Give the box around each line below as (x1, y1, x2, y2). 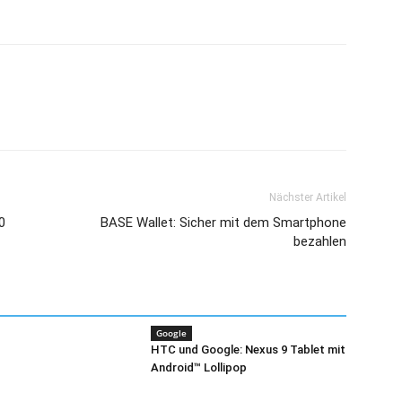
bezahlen (293, 233, 346, 249)
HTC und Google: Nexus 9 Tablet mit (151, 343, 345, 356)
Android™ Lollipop (151, 361, 247, 374)
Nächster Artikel (269, 191, 346, 204)
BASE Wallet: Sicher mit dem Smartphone (100, 214, 346, 231)
